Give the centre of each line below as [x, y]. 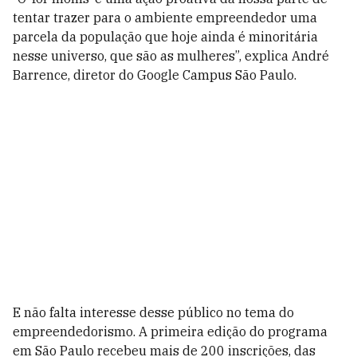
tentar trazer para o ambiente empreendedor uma [165, 18]
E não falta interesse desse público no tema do [153, 313]
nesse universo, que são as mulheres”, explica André [171, 56]
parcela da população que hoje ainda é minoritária [165, 37]
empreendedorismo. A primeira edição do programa [170, 332]
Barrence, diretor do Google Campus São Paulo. [155, 75]
